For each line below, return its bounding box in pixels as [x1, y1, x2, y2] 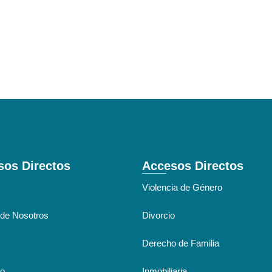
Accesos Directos [142, 158, 243, 172]
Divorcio [142, 209, 175, 220]
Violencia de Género [142, 182, 222, 192]
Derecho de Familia [142, 237, 219, 248]
